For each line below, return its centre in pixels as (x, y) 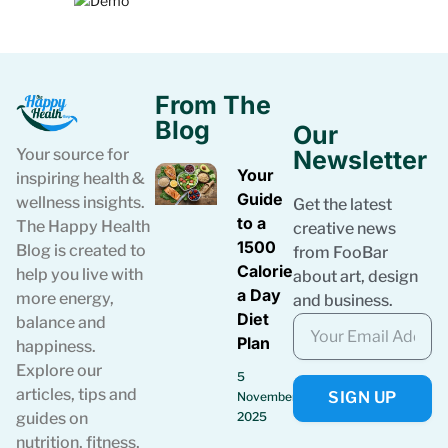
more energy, (65, 298)
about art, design (356, 276)
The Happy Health (83, 226)
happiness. (56, 346)
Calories (270, 270)
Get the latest (343, 204)
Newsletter (360, 159)
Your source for (72, 154)
